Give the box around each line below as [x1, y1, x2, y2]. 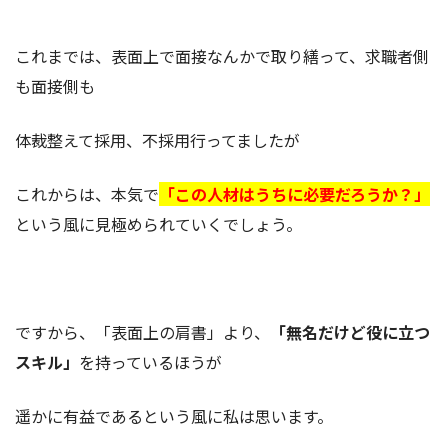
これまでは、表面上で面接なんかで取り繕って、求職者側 [15, 43, 429, 68]
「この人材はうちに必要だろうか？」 [159, 181, 430, 206]
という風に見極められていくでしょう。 [15, 211, 302, 236]
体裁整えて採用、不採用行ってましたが [15, 127, 300, 152]
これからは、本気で [15, 181, 159, 206]
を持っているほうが [79, 349, 222, 374]
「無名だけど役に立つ [270, 319, 430, 344]
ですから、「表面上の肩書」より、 [15, 319, 270, 344]
